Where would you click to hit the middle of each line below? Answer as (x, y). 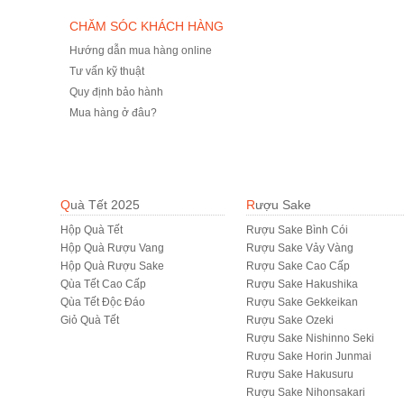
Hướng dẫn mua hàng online (141, 50)
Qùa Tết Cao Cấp (103, 284)
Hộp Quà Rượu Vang (112, 248)
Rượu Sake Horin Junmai (308, 356)
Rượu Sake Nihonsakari (305, 392)
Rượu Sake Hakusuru (299, 374)
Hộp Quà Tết (92, 230)
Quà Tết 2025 (105, 205)
